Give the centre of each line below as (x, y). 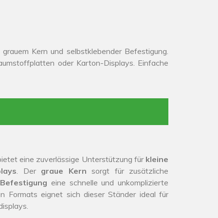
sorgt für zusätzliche (127, 171)
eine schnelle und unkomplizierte (108, 182)
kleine (157, 159)
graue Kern (64, 171)
